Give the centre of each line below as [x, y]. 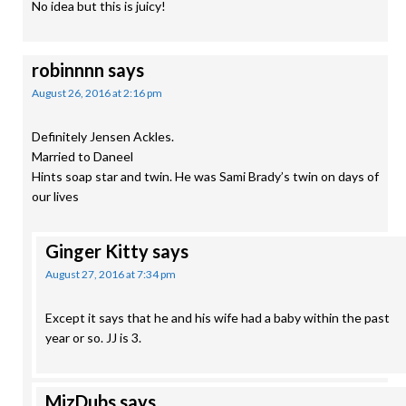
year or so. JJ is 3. [93, 338]
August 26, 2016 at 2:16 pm [97, 93]
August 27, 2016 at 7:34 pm [111, 274]
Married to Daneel [82, 156]
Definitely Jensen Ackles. [103, 136]
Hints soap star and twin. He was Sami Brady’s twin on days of [205, 176]
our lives [55, 196]
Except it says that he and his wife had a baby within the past [217, 318]
